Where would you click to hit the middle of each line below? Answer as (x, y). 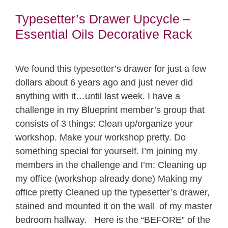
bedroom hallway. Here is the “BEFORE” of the (113, 220)
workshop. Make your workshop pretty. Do (101, 138)
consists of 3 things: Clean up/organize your (104, 124)
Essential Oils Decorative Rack (104, 34)
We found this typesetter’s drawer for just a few (111, 69)
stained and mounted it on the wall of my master (114, 206)
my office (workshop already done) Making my (109, 179)
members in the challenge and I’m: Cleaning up (111, 165)
